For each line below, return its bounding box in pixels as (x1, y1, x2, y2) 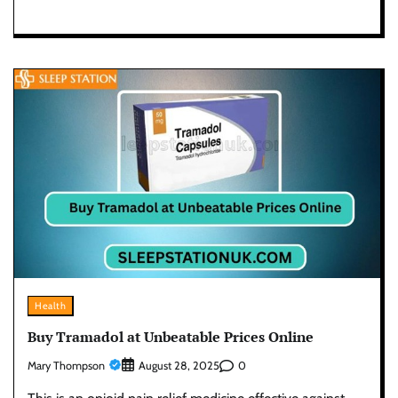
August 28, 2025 (139, 359, 219, 373)
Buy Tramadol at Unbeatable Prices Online (28, 327, 314, 347)
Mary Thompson (28, 358, 105, 372)
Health (35, 298, 66, 312)
